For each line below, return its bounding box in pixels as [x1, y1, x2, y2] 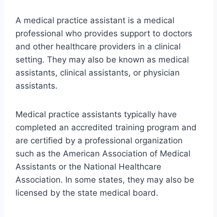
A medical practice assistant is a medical [15, 15, 174, 26]
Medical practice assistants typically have [15, 109, 177, 120]
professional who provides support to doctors [15, 29, 192, 39]
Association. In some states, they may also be [15, 175, 194, 185]
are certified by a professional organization [15, 136, 183, 146]
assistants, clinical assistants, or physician [15, 68, 180, 78]
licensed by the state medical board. [15, 188, 158, 198]
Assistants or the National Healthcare [15, 162, 161, 172]
